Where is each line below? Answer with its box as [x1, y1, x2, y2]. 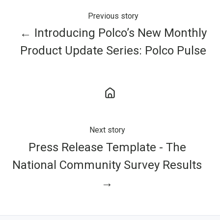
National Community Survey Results [12, 158, 202, 172]
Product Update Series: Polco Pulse [20, 44, 206, 58]
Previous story [87, 11, 138, 21]
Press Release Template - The [28, 140, 186, 154]
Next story [89, 125, 125, 135]
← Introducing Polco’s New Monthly [19, 26, 207, 40]
